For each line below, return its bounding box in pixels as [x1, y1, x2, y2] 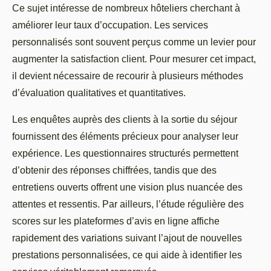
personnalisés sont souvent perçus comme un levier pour [12, 36, 256, 47]
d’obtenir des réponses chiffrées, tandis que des [12, 165, 217, 175]
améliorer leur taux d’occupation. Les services [12, 19, 208, 30]
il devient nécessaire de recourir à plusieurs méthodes [12, 70, 243, 81]
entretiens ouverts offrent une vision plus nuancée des [12, 181, 243, 192]
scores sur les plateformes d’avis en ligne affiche [12, 215, 220, 226]
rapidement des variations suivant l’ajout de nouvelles [12, 232, 242, 243]
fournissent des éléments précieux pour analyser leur [12, 131, 238, 142]
